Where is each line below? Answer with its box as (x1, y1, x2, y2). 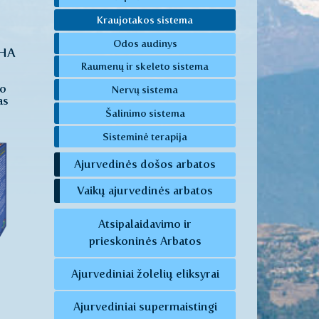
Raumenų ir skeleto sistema (81, 61, 209, 73)
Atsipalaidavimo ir (98, 217, 192, 231)
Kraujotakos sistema (97, 14, 193, 26)
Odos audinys (113, 37, 177, 49)
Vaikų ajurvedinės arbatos (77, 184, 213, 198)
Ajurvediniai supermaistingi (73, 300, 217, 314)
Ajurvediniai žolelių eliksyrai (70, 267, 219, 281)
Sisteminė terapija (103, 130, 187, 142)
